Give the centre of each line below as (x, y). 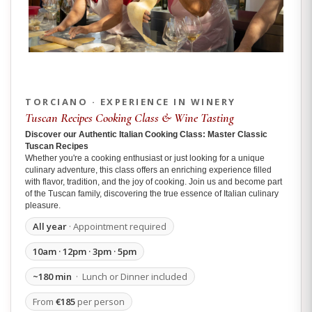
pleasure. (43, 205)
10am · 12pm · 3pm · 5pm (85, 251)
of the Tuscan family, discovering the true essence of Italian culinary (152, 193)
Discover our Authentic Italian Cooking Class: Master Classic (146, 134)
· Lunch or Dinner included (130, 276)
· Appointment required (117, 226)
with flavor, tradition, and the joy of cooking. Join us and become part (154, 181)
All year (50, 226)
